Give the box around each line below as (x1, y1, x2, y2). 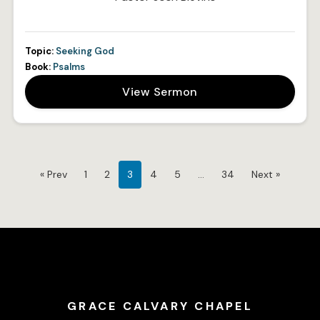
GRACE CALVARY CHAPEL (67, 298, 253, 314)
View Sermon (122, 84, 198, 100)
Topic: (24, 45, 54, 58)
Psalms (52, 61, 85, 74)
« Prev (40, 168, 67, 181)
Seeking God (55, 45, 114, 58)
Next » (251, 168, 280, 181)
